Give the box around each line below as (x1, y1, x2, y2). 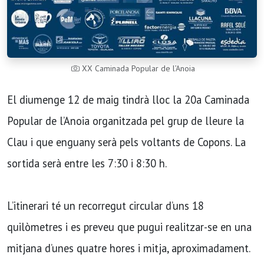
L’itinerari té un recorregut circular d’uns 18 (7, 199, 204, 213)
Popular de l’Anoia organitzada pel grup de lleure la (7, 114, 244, 128)
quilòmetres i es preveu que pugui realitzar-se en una (7, 220, 252, 235)
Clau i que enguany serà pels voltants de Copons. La (7, 135, 246, 150)
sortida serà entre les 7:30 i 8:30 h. (7, 156, 167, 171)
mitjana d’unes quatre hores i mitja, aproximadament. (7, 241, 250, 256)
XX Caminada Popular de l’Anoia (80, 63, 195, 74)
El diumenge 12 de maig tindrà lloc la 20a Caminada (7, 93, 249, 107)
